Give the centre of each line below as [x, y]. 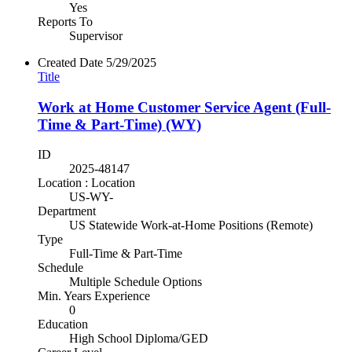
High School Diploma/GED [139, 339]
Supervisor [96, 36]
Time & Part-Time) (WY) [119, 124]
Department [67, 211]
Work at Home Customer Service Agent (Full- [184, 107]
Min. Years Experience [94, 296]
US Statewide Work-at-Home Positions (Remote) [191, 225]
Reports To [65, 22]
